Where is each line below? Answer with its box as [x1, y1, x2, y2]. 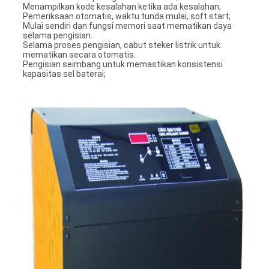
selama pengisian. [22, 31, 92, 41]
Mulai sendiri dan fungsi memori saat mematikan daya [22, 21, 232, 31]
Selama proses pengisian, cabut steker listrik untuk [22, 40, 220, 50]
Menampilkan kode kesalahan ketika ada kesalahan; [22, 2, 221, 12]
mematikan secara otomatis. [22, 50, 136, 60]
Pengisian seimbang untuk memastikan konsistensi [22, 59, 223, 70]
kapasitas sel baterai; [22, 69, 106, 79]
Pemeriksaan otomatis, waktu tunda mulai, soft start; [22, 11, 231, 22]
